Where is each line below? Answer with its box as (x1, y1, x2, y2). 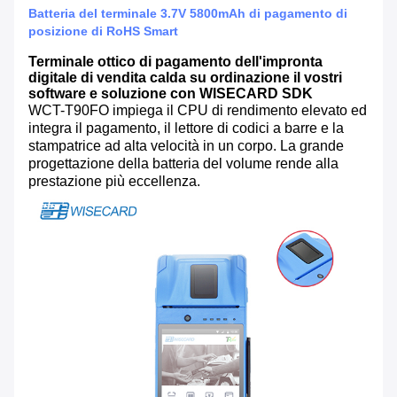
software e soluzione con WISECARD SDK (28, 86, 313, 102)
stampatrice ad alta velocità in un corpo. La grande (28, 138, 344, 154)
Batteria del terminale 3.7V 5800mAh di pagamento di (28, 6, 347, 21)
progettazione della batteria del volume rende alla (28, 156, 339, 172)
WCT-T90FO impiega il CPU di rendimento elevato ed (28, 103, 367, 119)
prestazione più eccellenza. (28, 174, 200, 190)
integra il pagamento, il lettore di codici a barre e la (28, 121, 344, 136)
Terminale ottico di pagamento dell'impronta (28, 54, 323, 70)
